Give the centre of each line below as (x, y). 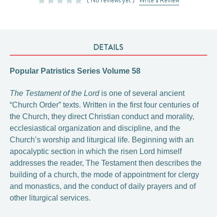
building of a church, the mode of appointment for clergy (104, 175)
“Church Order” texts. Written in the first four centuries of (104, 105)
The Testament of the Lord (54, 93)
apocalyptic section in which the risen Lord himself (96, 151)
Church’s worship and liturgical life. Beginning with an (102, 140)
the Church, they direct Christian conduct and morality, (102, 116)
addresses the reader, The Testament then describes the (106, 163)
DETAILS (108, 47)
